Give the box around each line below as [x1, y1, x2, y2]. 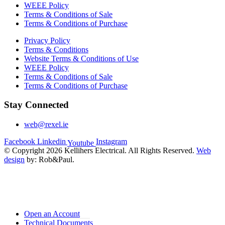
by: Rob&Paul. [25, 155, 74, 164]
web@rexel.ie [24, 120, 68, 129]
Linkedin [37, 137, 66, 146]
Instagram [96, 137, 127, 146]
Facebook [4, 137, 35, 146]
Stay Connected [4, 99, 69, 110]
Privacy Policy [24, 36, 70, 45]
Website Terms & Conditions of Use [24, 54, 139, 63]
